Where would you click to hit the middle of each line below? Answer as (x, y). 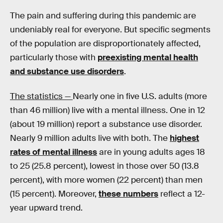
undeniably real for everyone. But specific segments (110, 29)
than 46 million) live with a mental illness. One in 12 (108, 110)
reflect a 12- (182, 194)
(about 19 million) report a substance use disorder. (106, 124)
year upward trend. (46, 208)
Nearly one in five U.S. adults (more (140, 96)
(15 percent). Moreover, (54, 194)
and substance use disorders (67, 71)
